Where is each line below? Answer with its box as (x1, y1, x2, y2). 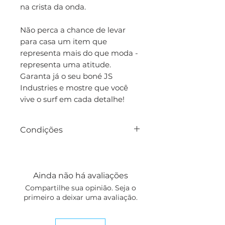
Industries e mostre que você (20, 83, 128, 92)
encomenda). (20, 168, 73, 178)
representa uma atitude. (20, 60, 111, 69)
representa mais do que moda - (20, 48, 138, 58)
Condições (20, 125, 63, 135)
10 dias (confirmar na (20, 156, 103, 166)
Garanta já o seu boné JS (20, 71, 113, 81)
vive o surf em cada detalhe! (20, 94, 125, 104)
